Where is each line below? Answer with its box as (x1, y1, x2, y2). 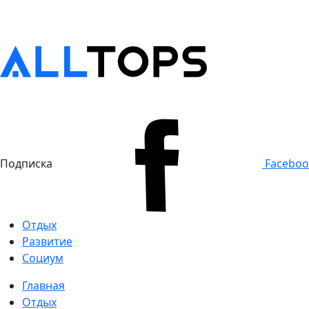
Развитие (22, 234, 72, 249)
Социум (22, 250, 63, 266)
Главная (22, 278, 65, 293)
